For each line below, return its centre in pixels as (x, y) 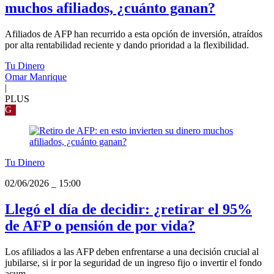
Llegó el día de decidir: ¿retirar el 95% (128, 209)
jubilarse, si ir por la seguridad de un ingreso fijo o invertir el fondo (133, 262)
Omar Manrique (36, 76)
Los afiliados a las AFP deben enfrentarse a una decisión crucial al (132, 251)
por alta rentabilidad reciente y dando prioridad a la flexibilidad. (127, 45)
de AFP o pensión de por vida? (100, 225)
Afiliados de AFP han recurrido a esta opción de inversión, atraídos (134, 34)
